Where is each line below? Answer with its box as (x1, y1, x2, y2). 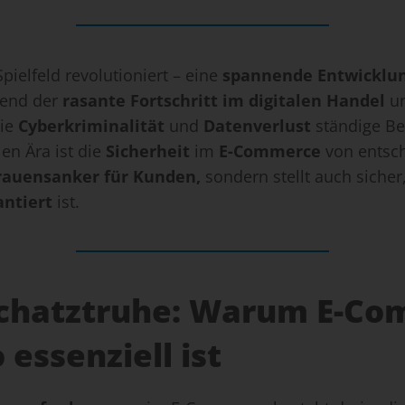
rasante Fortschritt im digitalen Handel (62, 89, 385, 112)
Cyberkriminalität (18, 115, 165, 137)
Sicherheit (106, 140, 190, 163)
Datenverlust (203, 115, 311, 137)
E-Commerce (219, 140, 325, 163)
